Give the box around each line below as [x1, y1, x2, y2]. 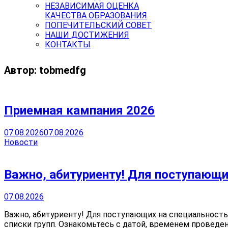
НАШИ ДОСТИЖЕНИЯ [45, 30, 129, 40]
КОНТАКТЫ [45, 39, 91, 49]
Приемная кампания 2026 [4, 103, 155, 118]
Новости [4, 137, 38, 148]
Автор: [4, 64, 39, 77]
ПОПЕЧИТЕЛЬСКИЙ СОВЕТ [45, 20, 152, 30]
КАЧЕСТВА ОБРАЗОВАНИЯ [45, 10, 147, 20]
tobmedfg [39, 64, 86, 77]
